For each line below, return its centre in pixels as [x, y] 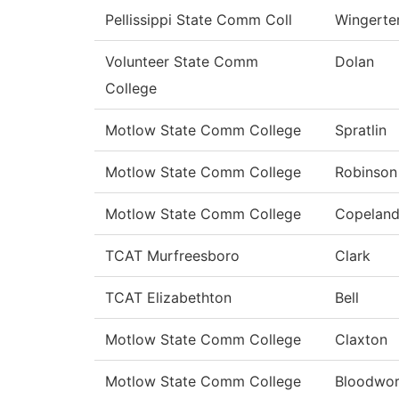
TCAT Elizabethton [168, 298]
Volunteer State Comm [182, 62]
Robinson [366, 172]
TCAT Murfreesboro [172, 256]
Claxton [361, 340]
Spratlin [361, 130]
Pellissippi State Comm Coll [199, 20]
